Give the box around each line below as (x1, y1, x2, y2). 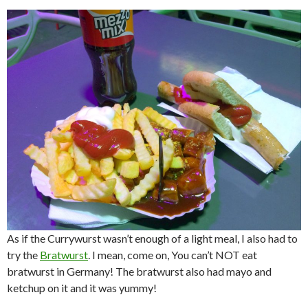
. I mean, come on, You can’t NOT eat (88, 248, 257, 262)
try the (7, 248, 40, 262)
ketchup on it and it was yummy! (7, 281, 157, 295)
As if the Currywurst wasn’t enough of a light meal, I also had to (7, 232, 298, 245)
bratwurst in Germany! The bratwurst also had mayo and (7, 265, 272, 278)
